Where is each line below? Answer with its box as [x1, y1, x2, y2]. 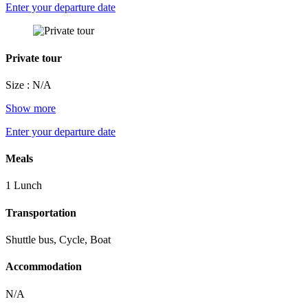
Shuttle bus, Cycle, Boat [5, 234, 111, 246]
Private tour [5, 52, 62, 64]
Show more [5, 102, 56, 114]
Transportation [5, 206, 76, 219]
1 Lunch [5, 179, 42, 192]
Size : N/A [5, 78, 52, 91]
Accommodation [5, 261, 82, 273]
